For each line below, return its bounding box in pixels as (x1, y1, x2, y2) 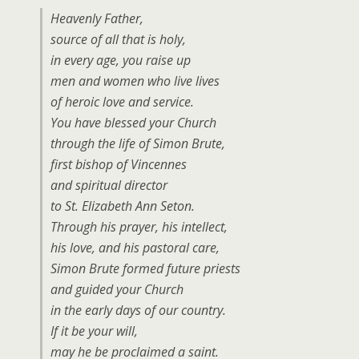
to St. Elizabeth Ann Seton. (50, 197, 195, 215)
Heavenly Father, (50, 10, 143, 27)
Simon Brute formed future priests (50, 260, 240, 277)
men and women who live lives (50, 72, 220, 90)
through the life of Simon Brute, (50, 135, 225, 152)
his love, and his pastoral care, (50, 239, 220, 256)
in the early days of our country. (50, 301, 226, 319)
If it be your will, (50, 322, 138, 340)
